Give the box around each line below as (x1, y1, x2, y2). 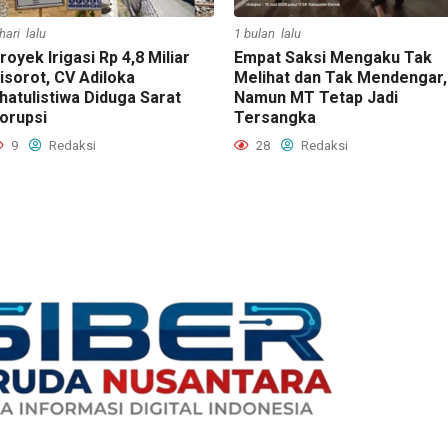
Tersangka (234, 107, 316, 127)
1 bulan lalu (234, 25, 301, 41)
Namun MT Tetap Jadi (234, 87, 398, 107)
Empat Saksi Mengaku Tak (234, 47, 432, 67)
